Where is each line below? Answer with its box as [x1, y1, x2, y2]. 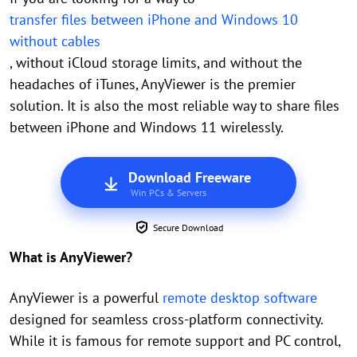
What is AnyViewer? [10, 248, 132, 266]
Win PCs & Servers [130, 186, 206, 198]
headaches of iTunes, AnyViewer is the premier [10, 75, 296, 93]
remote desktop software [163, 288, 317, 307]
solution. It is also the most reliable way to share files [10, 96, 339, 115]
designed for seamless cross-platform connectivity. [10, 310, 323, 328]
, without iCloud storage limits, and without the [10, 53, 302, 72]
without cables [10, 32, 100, 50]
